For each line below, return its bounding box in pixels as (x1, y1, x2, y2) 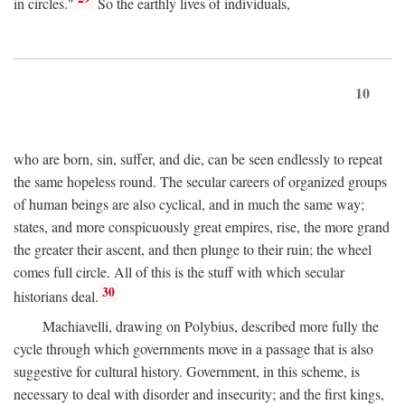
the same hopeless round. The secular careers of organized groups (14, 171, 387, 191)
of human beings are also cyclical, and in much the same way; (14, 193, 364, 213)
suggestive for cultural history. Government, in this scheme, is (14, 362, 360, 381)
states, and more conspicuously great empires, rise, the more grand (14, 216, 390, 236)
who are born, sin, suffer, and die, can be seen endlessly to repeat (14, 148, 382, 168)
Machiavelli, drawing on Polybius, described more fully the (42, 316, 379, 336)
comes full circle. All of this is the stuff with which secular (14, 261, 344, 281)
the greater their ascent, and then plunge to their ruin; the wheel (14, 239, 372, 259)
